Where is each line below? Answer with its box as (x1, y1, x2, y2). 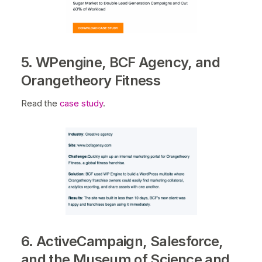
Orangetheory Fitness (21, 72, 164, 89)
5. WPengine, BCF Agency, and (21, 54, 220, 71)
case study (59, 98, 103, 109)
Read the (21, 98, 60, 109)
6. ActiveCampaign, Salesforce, (21, 233, 223, 250)
